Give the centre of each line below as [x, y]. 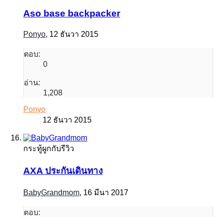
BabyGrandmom [51, 193]
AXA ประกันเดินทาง [63, 170]
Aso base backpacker [72, 14]
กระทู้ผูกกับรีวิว [49, 149]
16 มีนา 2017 [106, 193]
